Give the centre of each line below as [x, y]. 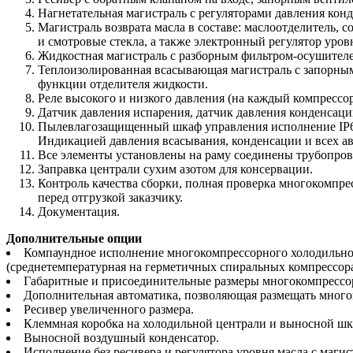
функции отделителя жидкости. [123, 84]
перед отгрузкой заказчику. [110, 197]
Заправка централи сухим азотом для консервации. [175, 169]
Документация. [79, 211]
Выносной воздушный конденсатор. [121, 337]
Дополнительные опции [74, 238]
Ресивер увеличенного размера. [109, 309]
